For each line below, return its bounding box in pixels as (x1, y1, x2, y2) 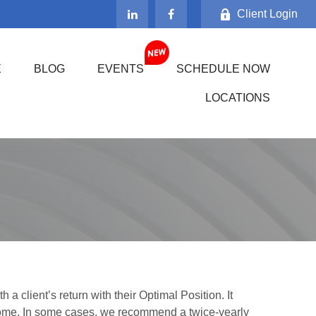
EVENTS (97, 63, 145, 75)
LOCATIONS (205, 91, 271, 104)
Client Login (237, 8, 298, 20)
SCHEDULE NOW (176, 63, 271, 75)
